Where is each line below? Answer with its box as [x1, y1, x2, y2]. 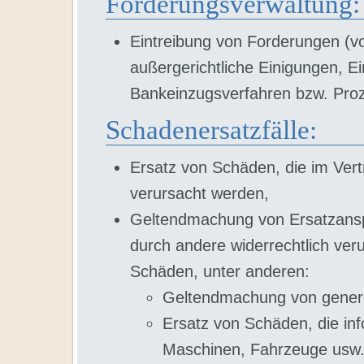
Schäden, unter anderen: [130, 262, 310, 280]
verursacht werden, [130, 184, 269, 202]
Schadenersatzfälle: [106, 115, 317, 145]
